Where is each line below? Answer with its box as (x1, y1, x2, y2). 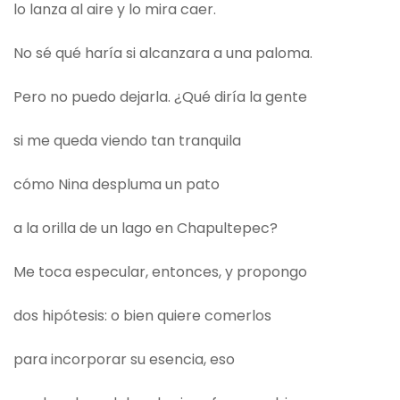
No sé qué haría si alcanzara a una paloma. (13, 43, 312, 64)
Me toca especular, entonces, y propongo (13, 262, 307, 283)
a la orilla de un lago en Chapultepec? (13, 218, 278, 239)
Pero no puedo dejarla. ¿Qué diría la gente (13, 87, 307, 108)
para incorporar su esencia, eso (13, 349, 235, 371)
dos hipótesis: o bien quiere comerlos (13, 305, 271, 327)
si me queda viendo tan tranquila (13, 130, 241, 152)
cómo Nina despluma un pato (13, 174, 223, 196)
